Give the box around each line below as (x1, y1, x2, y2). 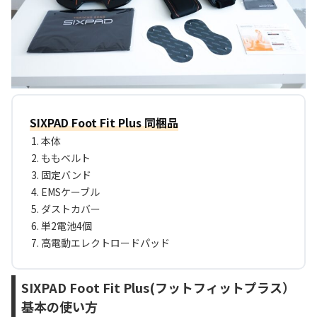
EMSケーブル (41, 185, 100, 200)
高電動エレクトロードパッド (41, 236, 170, 250)
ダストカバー (41, 202, 100, 217)
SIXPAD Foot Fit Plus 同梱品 (30, 114, 178, 132)
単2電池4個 (41, 219, 92, 234)
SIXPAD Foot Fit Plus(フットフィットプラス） (21, 278, 295, 297)
